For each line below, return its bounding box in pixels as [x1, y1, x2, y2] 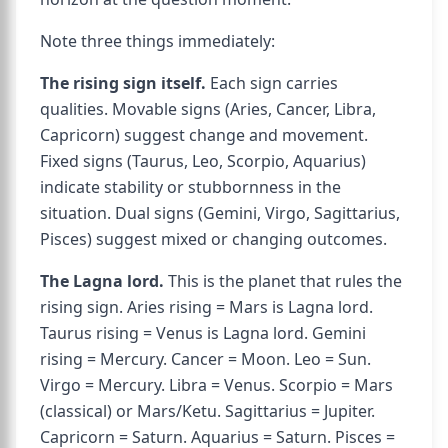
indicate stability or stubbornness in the [40, 176, 341, 198]
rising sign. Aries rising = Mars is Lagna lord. [40, 296, 373, 318]
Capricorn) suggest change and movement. [40, 124, 368, 146]
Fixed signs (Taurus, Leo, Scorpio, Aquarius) [40, 150, 366, 172]
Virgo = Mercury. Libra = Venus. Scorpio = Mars [40, 374, 393, 396]
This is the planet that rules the [164, 270, 402, 292]
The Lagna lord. [40, 270, 164, 292]
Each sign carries [206, 72, 338, 94]
